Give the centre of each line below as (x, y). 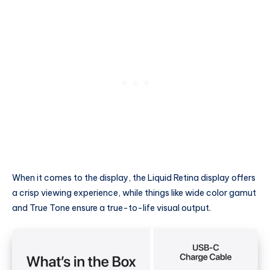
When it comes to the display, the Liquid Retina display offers (134, 178)
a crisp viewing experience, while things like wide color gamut (134, 193)
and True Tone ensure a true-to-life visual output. (111, 208)
